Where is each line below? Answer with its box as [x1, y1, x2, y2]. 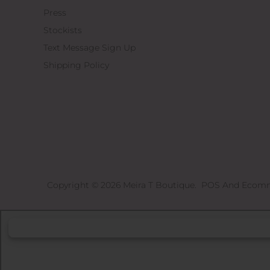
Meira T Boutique [123, 180, 195, 191]
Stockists [43, 24, 82, 36]
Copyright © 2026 [47, 180, 124, 191]
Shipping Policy [43, 59, 109, 71]
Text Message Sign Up [43, 42, 136, 53]
